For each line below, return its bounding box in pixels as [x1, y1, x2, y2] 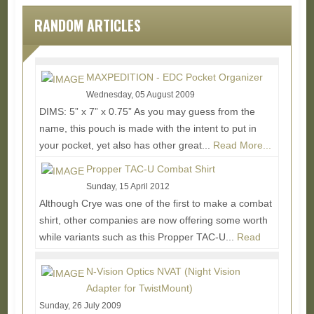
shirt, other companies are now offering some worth [39, 214, 268, 226]
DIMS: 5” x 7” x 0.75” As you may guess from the [39, 106, 255, 117]
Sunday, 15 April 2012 [86, 182, 170, 191]
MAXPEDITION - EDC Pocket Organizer [86, 71, 263, 83]
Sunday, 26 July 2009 [39, 301, 121, 310]
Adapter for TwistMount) [86, 282, 193, 294]
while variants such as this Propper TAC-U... [39, 231, 237, 243]
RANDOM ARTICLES [34, 15, 141, 36]
